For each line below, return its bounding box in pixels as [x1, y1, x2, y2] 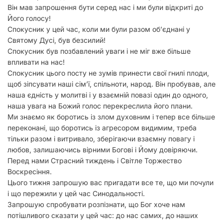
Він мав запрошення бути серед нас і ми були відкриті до [7, 3, 203, 11]
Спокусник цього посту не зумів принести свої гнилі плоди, [7, 69, 209, 77]
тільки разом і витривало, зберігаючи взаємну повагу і [7, 134, 195, 143]
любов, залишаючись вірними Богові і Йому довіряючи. [7, 145, 198, 154]
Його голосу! [7, 14, 51, 22]
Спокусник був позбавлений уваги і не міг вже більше [7, 47, 191, 55]
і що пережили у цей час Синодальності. [7, 189, 145, 198]
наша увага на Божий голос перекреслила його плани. [7, 102, 193, 110]
